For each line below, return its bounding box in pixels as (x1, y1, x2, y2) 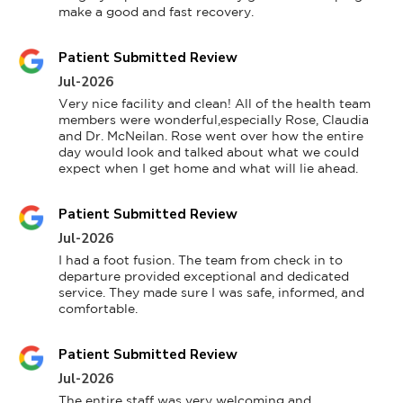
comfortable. (58, 303, 138, 315)
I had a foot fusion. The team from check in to (58, 255, 343, 266)
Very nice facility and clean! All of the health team (58, 98, 371, 110)
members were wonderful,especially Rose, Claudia (58, 114, 369, 126)
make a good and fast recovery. (58, 6, 254, 18)
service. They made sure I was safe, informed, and (58, 287, 364, 299)
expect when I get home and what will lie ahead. (58, 163, 358, 175)
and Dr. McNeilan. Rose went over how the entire (58, 130, 363, 142)
